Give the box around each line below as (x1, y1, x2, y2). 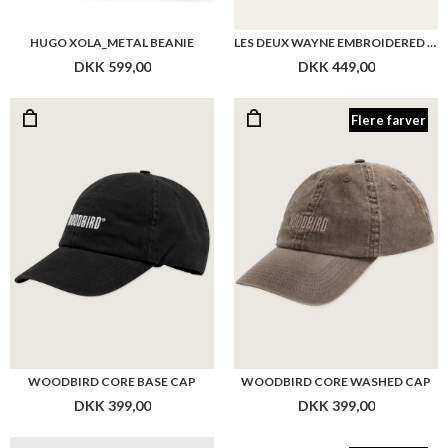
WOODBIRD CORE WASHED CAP (241, 374, 431, 390)
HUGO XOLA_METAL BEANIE (30, 34, 194, 50)
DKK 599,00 (73, 57, 151, 75)
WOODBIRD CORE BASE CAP (28, 374, 196, 390)
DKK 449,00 (297, 57, 375, 75)
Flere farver (351, 111, 426, 128)
